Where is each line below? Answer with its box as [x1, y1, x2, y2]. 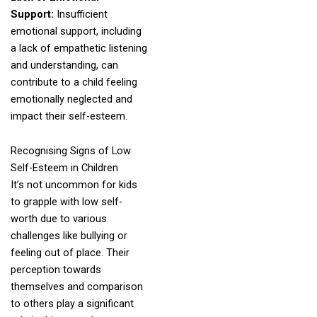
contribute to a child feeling [10, 75, 137, 88]
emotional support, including [10, 24, 142, 38]
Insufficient [56, 7, 108, 21]
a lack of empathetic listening [10, 41, 147, 54]
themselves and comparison [10, 280, 143, 294]
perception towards [10, 263, 101, 277]
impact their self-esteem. [10, 109, 127, 122]
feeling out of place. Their [10, 246, 129, 260]
